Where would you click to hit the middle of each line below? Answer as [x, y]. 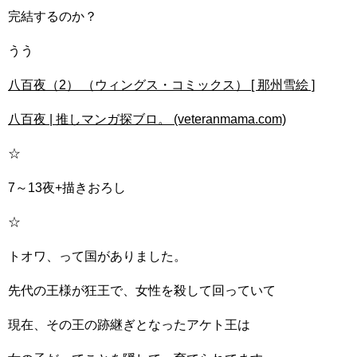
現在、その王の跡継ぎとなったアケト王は [129, 325]
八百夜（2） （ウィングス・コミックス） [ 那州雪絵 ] [161, 85]
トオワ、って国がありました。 [97, 256]
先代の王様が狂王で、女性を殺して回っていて [142, 290]
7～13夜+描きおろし [67, 188]
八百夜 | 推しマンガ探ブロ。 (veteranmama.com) [147, 119]
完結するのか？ [53, 16]
